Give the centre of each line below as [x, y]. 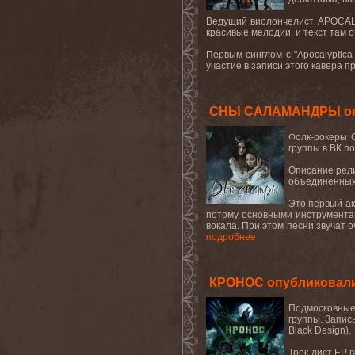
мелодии [271, 32]
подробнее [231, 237]
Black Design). [320, 330]
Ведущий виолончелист [262, 21]
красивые [227, 32]
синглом [264, 55]
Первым [224, 55]
